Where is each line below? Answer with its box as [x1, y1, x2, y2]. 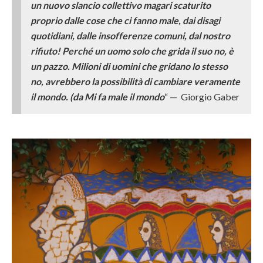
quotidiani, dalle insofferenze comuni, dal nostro [31, 29, 230, 41]
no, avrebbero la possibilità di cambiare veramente [31, 75, 240, 87]
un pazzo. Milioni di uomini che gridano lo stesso [31, 60, 228, 72]
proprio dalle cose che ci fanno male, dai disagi [31, 14, 220, 26]
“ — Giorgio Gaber [164, 90, 240, 102]
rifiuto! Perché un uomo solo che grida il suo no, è [31, 45, 234, 56]
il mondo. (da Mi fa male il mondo [31, 90, 164, 102]
